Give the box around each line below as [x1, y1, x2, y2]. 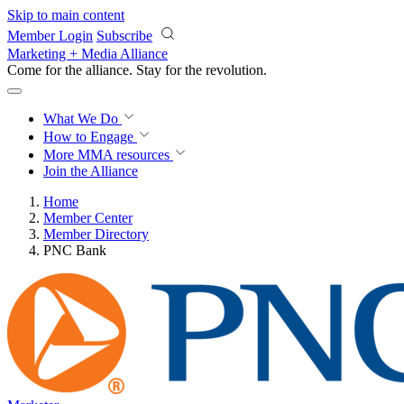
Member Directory [43, 226, 149, 242]
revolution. [206, 62, 267, 78]
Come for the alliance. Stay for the [7, 62, 206, 78]
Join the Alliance [43, 163, 138, 179]
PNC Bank [43, 243, 106, 258]
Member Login [7, 28, 93, 43]
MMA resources [74, 147, 170, 162]
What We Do [43, 111, 122, 126]
